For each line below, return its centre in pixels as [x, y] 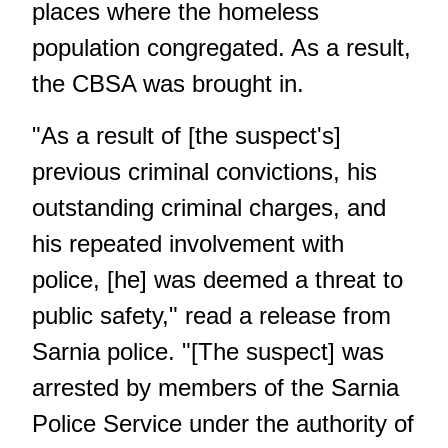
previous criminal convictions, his [204, 171]
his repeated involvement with [188, 243]
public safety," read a [145, 315]
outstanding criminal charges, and [209, 207]
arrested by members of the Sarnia [215, 387]
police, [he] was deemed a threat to [217, 279]
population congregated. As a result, [221, 47]
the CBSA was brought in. [168, 83]
